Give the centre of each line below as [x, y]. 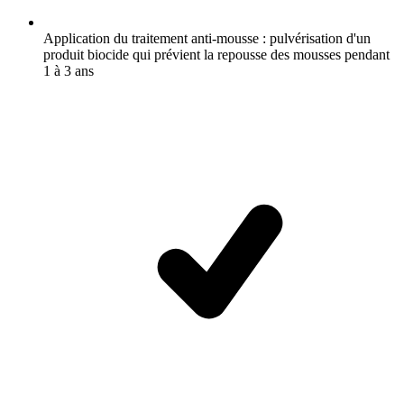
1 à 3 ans [69, 70]
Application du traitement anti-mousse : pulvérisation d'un [207, 38]
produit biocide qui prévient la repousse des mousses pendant [216, 54]
